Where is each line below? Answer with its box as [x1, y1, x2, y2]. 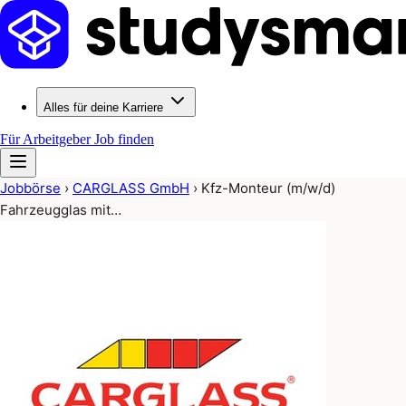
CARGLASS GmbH [72, 179, 189, 197]
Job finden [94, 131, 154, 147]
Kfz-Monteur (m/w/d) [201, 179, 335, 197]
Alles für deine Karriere [43, 101, 163, 114]
